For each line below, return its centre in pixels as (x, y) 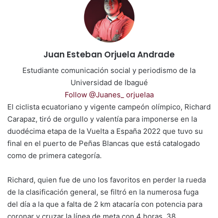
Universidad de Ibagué (109, 83)
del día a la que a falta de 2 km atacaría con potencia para (105, 204)
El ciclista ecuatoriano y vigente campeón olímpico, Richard (109, 107)
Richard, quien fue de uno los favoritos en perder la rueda (107, 180)
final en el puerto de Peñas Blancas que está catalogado (104, 144)
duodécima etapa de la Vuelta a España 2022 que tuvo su (105, 131)
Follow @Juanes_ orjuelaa (109, 95)
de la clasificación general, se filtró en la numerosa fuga (103, 192)
